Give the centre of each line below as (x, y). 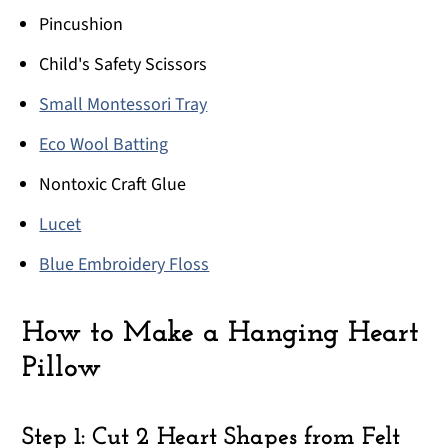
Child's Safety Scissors (123, 65)
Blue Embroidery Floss (124, 265)
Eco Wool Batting (104, 145)
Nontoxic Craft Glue (113, 185)
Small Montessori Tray (123, 105)
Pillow (62, 369)
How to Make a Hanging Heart (221, 334)
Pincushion (81, 25)
